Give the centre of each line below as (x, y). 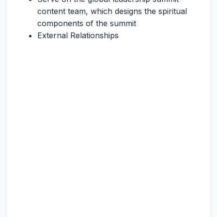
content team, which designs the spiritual (112, 11)
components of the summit (87, 23)
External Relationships (78, 35)
